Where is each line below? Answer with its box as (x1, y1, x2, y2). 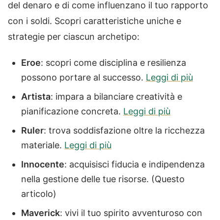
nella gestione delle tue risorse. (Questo (21, 174, 185, 184)
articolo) (21, 189, 56, 199)
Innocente (21, 159, 64, 169)
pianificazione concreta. (21, 106, 123, 116)
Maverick (21, 208, 60, 218)
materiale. (21, 140, 64, 150)
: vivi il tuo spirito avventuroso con (60, 208, 202, 218)
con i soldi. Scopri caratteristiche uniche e (8, 15, 181, 26)
